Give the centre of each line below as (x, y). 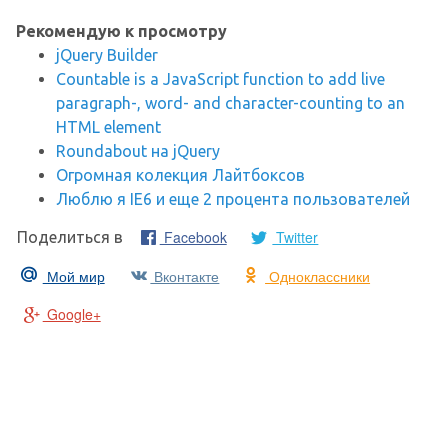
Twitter (295, 237)
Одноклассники (318, 275)
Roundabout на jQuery (138, 150)
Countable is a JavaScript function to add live (220, 78)
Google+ (71, 313)
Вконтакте (185, 275)
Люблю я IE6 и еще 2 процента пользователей (233, 198)
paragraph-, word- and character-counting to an (230, 102)
